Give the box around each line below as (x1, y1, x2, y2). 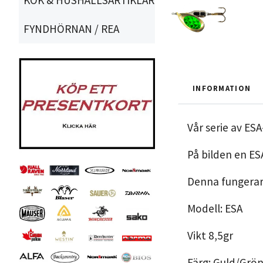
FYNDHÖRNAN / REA (23, 22, 119, 36)
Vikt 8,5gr (187, 228, 233, 243)
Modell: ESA (187, 201, 242, 216)
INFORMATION (193, 83, 251, 93)
